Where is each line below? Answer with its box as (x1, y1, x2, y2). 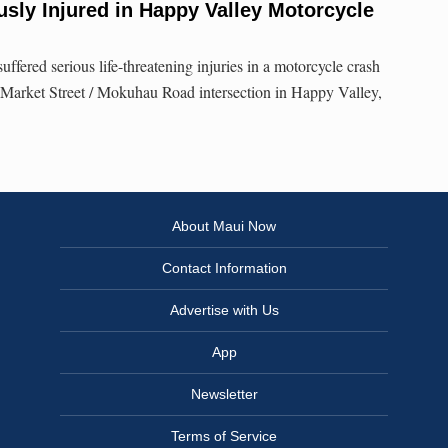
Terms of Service (171, 428, 277, 445)
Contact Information (161, 260, 287, 277)
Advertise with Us (169, 302, 279, 319)
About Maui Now (172, 218, 276, 235)
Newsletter (190, 386, 258, 403)
